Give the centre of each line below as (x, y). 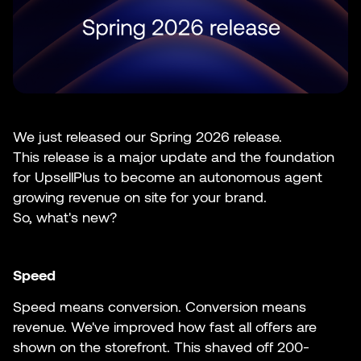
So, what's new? (65, 217)
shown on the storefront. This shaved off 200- (161, 347)
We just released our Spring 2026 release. (147, 137)
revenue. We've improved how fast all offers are (165, 327)
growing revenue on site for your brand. (140, 197)
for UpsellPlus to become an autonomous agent (168, 177)
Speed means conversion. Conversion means (160, 307)
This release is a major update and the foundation (174, 157)
